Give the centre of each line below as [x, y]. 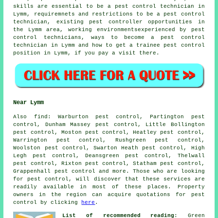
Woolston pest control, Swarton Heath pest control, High [109, 148]
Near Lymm [29, 102]
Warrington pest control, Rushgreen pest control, [109, 140]
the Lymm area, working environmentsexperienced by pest [109, 30]
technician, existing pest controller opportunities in [109, 22]
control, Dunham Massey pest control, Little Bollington [109, 124]
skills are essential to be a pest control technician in [109, 7]
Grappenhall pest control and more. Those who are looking [109, 171]
